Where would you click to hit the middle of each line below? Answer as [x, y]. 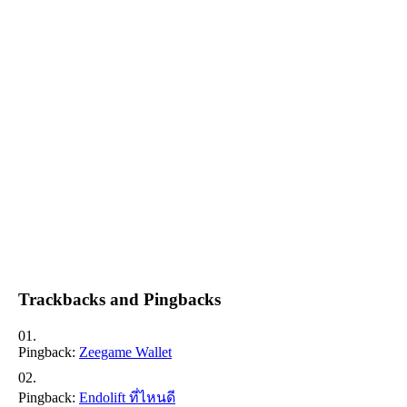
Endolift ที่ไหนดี [127, 397]
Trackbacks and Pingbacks [119, 299]
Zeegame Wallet [125, 352]
